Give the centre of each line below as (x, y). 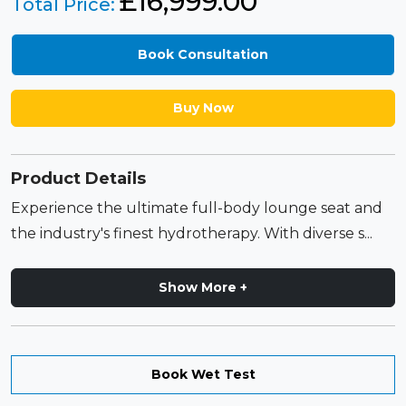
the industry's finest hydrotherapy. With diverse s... (192, 233)
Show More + (203, 287)
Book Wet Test (203, 374)
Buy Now (203, 108)
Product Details (78, 179)
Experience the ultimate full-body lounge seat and (197, 208)
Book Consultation (203, 54)
